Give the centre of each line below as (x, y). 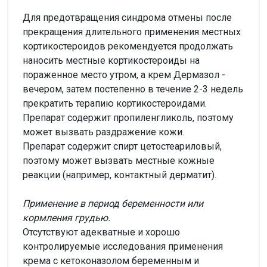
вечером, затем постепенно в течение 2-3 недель (133, 89)
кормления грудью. (66, 218)
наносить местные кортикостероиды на (111, 60)
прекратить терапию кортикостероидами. (115, 103)
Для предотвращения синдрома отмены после (127, 17)
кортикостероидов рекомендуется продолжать (128, 46)
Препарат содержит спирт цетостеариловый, (122, 146)
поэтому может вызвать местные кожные (119, 160)
